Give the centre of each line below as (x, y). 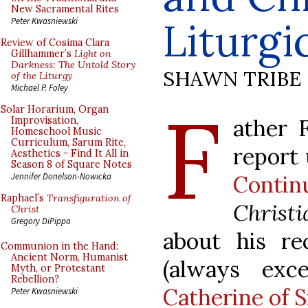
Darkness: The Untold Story (73, 65)
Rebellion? (35, 279)
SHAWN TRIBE (232, 78)
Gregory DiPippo (41, 221)
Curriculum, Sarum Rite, (68, 142)
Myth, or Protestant (58, 268)
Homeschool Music (56, 131)
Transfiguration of (89, 198)
